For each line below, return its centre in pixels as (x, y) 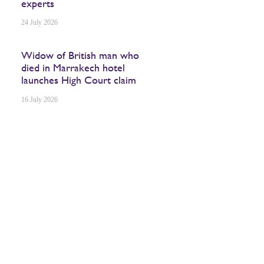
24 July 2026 (40, 22)
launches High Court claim (79, 80)
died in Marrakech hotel (73, 67)
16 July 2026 (40, 99)
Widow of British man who (80, 55)
